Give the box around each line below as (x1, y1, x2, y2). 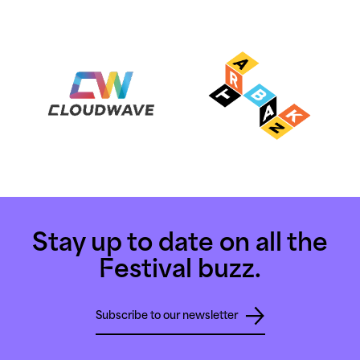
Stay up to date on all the (32, 227, 328, 256)
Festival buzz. (99, 254, 261, 283)
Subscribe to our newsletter (95, 308, 245, 321)
